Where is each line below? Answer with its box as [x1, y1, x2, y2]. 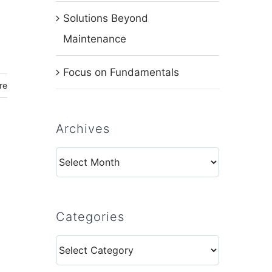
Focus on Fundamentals [63, 66, 179, 78]
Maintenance [63, 33, 126, 45]
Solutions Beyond [63, 12, 148, 24]
